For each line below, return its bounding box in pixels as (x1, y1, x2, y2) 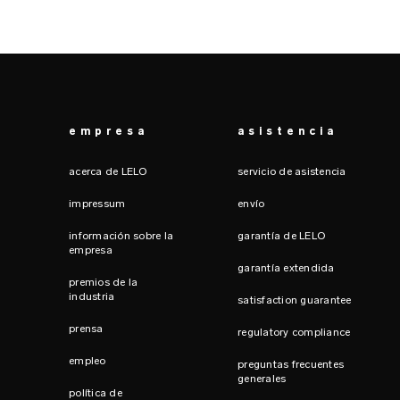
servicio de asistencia (237, 165, 346, 178)
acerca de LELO (69, 165, 147, 178)
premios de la (69, 276, 138, 288)
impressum (69, 197, 126, 210)
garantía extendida (237, 262, 335, 274)
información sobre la (69, 229, 173, 242)
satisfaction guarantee (237, 294, 352, 306)
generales (237, 372, 287, 385)
